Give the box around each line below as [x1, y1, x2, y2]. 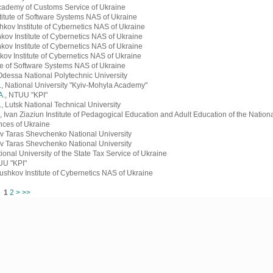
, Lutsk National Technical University [1, 101, 121, 109]
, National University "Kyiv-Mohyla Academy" [1, 81, 147, 90]
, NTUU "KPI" [5, 91, 48, 99]
